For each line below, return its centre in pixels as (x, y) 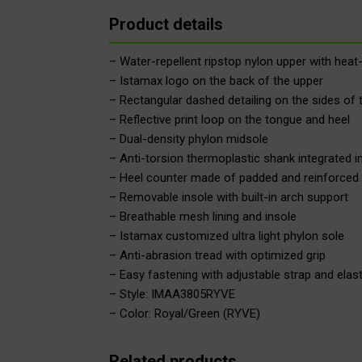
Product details (166, 25)
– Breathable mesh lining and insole (202, 217)
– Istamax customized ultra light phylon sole (226, 236)
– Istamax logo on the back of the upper (216, 81)
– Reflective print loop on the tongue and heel (229, 120)
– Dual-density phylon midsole (188, 139)
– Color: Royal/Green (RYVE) (184, 314)
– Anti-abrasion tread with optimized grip (217, 256)
